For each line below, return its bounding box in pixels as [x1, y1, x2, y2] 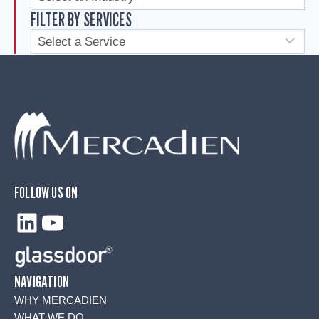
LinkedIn [14, 206, 110, 236]
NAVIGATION [14, 272, 69, 291]
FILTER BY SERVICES [31, 8, 132, 31]
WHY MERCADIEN [14, 294, 107, 306]
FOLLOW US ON [14, 182, 78, 202]
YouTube [39, 206, 140, 236]
